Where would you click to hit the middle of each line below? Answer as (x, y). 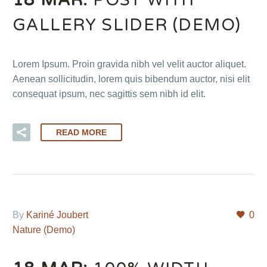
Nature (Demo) (44, 230)
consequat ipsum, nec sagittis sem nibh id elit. (109, 94)
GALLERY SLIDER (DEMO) (127, 25)
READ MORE (81, 133)
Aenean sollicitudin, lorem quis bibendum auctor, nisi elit (131, 79)
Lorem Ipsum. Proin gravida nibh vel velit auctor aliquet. (129, 64)
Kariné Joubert (57, 215)
